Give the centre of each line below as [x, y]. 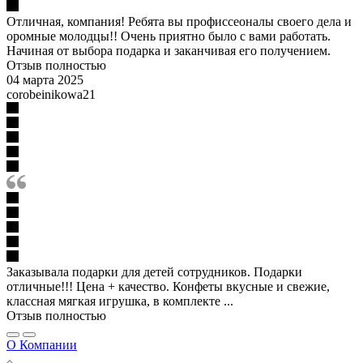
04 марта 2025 [45, 79]
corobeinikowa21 [51, 94]
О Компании [42, 344]
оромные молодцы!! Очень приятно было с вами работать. [169, 36]
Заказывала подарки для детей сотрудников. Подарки [154, 271]
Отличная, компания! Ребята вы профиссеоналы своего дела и [179, 21]
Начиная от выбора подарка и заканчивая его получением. [169, 50]
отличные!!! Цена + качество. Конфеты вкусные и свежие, [168, 286]
